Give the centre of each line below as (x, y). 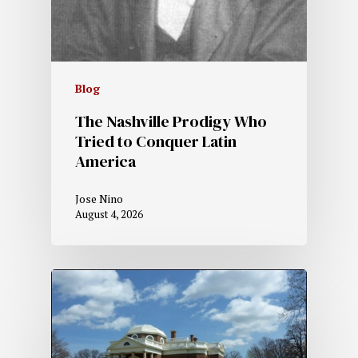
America (105, 162)
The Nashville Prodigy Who (171, 122)
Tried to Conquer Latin (156, 142)
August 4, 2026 (109, 215)
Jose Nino (99, 199)
